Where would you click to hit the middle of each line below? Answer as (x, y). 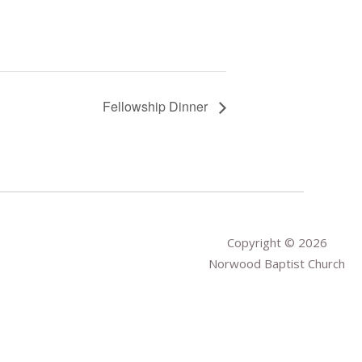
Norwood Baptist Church (277, 263)
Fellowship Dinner (157, 106)
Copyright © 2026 (277, 242)
